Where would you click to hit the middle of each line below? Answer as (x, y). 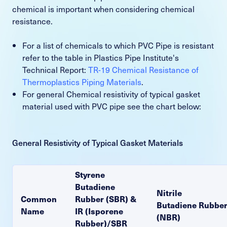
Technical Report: (55, 69)
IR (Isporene (99, 211)
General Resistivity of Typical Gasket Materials (98, 142)
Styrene (90, 174)
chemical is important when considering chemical (103, 8)
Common (39, 198)
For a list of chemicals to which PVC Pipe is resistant (118, 45)
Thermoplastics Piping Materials (82, 81)
